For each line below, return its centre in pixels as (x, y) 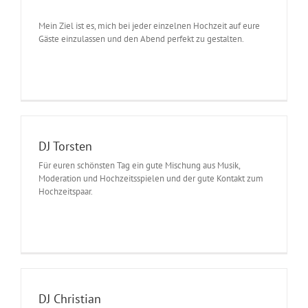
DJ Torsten (65, 146)
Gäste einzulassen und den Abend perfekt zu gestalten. (141, 38)
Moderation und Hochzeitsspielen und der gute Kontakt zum (151, 178)
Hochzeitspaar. (66, 191)
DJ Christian (70, 298)
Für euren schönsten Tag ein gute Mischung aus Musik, (139, 165)
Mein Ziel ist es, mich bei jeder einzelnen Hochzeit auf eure (149, 25)
